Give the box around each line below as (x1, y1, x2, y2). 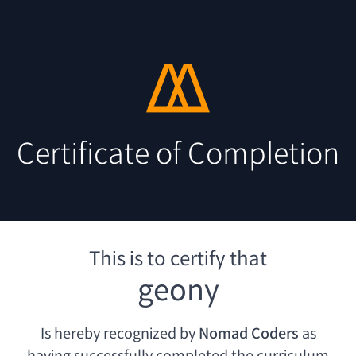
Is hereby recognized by (40, 325, 195, 343)
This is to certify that (89, 247, 267, 272)
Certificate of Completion (17, 136, 339, 172)
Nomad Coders (198, 325, 299, 343)
